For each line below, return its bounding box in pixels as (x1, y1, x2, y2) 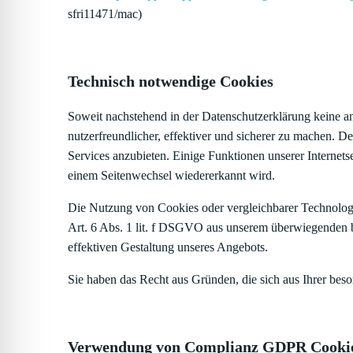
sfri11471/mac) (68, 7, 142, 21)
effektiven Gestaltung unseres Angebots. (68, 240, 268, 255)
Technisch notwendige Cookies (68, 72, 273, 91)
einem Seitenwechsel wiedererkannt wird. (68, 169, 275, 183)
